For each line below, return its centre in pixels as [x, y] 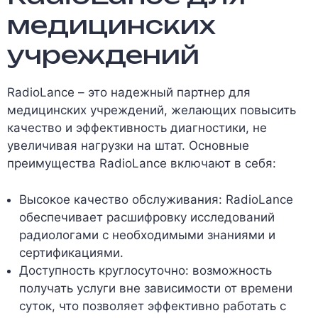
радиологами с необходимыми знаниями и [147, 235]
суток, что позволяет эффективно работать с [153, 306]
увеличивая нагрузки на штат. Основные [128, 146]
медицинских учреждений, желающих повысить [152, 110]
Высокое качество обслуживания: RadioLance [156, 199]
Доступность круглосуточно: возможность [146, 270]
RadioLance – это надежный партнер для [129, 92]
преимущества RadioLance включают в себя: [142, 163]
